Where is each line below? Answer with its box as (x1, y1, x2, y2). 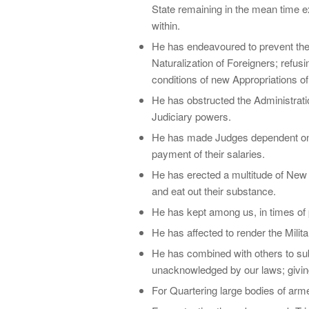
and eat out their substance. (152, 183, 276, 198)
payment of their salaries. (152, 146, 265, 161)
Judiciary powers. (152, 108, 231, 123)
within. (152, 17, 180, 32)
